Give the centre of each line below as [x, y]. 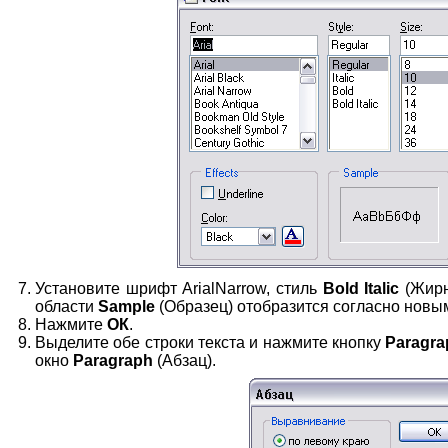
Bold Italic [361, 288]
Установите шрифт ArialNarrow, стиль [179, 288]
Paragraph [113, 360]
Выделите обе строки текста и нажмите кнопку [210, 342]
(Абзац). [184, 360]
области [66, 306]
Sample [126, 306]
